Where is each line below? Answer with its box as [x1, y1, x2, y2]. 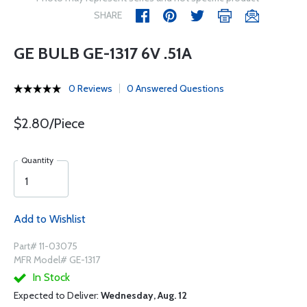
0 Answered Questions [127, 82, 224, 95]
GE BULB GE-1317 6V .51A [14, 43, 192, 63]
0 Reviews [69, 82, 112, 95]
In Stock [29, 271, 70, 284]
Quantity [21, 155, 53, 165]
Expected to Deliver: [14, 289, 101, 302]
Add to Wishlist [14, 212, 86, 225]
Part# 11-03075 [14, 240, 77, 252]
